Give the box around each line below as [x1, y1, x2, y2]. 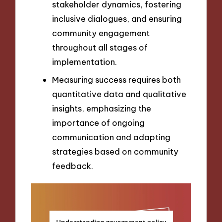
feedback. [52, 160, 93, 171]
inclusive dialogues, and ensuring [52, 13, 182, 24]
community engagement [52, 28, 150, 39]
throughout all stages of [52, 42, 148, 53]
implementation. [52, 56, 117, 67]
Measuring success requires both [52, 74, 181, 85]
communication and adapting [52, 131, 170, 142]
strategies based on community [52, 146, 178, 157]
